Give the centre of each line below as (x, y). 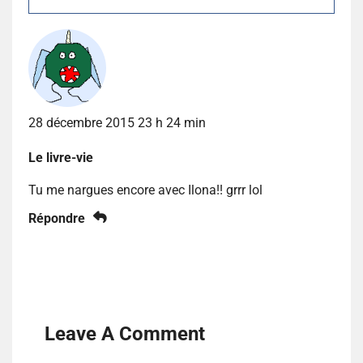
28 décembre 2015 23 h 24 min (117, 123)
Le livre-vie (61, 158)
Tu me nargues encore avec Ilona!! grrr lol (145, 190)
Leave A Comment (125, 334)
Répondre (57, 219)
